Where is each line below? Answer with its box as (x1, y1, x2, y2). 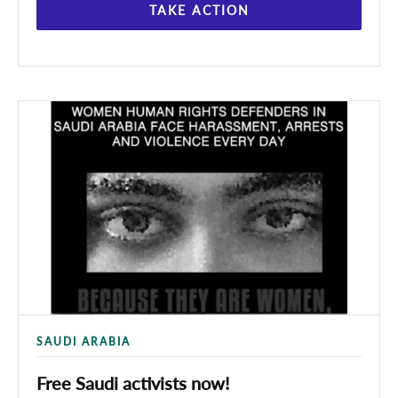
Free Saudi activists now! (36, 372, 229, 394)
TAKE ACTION (148, 3, 250, 18)
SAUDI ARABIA (36, 335, 131, 348)
